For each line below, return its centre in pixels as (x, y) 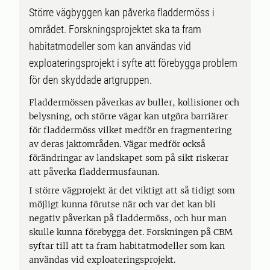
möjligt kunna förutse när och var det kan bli (122, 204)
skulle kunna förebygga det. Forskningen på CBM (131, 232)
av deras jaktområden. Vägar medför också (117, 144)
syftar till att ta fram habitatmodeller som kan (127, 246)
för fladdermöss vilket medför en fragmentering (130, 130)
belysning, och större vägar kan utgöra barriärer (128, 116)
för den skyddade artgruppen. (90, 80)
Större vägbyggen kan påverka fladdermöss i (122, 12)
